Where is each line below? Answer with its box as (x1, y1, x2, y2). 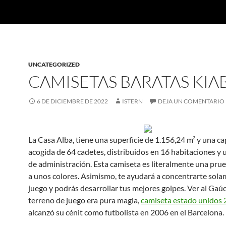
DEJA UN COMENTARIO (158, 97, 224, 105)
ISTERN (122, 97, 143, 105)
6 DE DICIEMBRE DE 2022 (37, 97, 108, 105)
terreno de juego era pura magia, (28, 195, 141, 205)
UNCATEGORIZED (28, 61, 80, 68)
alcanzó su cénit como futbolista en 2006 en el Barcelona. (28, 207, 224, 217)
